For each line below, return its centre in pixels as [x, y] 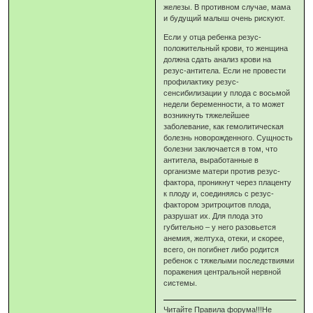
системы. [181, 283]
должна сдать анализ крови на [218, 60]
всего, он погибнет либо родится [221, 250]
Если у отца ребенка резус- [213, 37]
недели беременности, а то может [224, 104]
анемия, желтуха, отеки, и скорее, [224, 239]
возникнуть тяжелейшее [207, 116]
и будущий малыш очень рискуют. [225, 19]
